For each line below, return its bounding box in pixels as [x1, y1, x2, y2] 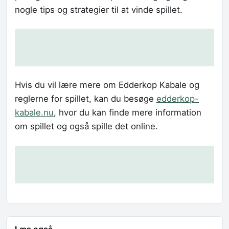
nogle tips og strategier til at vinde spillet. [15, 4, 182, 15]
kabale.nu [15, 107, 54, 118]
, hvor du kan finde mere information [54, 107, 201, 118]
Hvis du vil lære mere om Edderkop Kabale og [15, 80, 199, 90]
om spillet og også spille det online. [15, 121, 158, 132]
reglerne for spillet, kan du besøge [15, 94, 156, 104]
